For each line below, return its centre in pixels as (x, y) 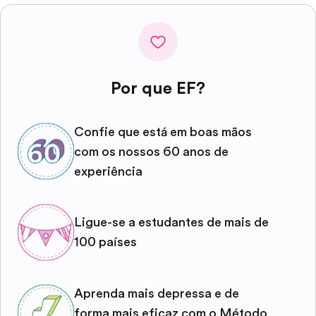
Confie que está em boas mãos (163, 132)
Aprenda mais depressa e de (157, 293)
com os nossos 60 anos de (151, 151)
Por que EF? (158, 88)
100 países (105, 242)
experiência (108, 171)
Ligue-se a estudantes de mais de (171, 223)
